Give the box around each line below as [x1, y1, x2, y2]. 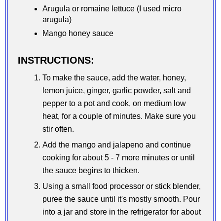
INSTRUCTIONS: [18, 55, 94, 66]
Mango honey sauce [42, 29, 113, 38]
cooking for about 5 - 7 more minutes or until [42, 153, 195, 162]
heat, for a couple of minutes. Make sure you [42, 112, 196, 121]
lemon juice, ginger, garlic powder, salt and [42, 86, 191, 95]
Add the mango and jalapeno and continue [42, 141, 191, 149]
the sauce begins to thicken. [42, 166, 140, 175]
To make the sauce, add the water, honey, [42, 74, 186, 82]
